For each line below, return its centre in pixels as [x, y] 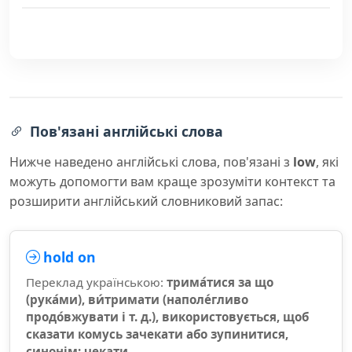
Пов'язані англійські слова [126, 131]
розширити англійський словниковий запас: [146, 201]
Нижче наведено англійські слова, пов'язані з [151, 162]
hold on [70, 257]
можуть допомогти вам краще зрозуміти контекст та [172, 181]
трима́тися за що [220, 282]
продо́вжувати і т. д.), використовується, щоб [167, 317]
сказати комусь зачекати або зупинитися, [157, 334]
